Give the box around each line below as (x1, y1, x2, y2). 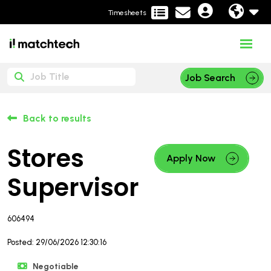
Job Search (185, 71, 236, 83)
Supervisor (7, 170, 139, 204)
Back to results (23, 112, 91, 124)
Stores (7, 141, 84, 175)
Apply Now (166, 152, 215, 164)
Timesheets (108, 8, 146, 17)
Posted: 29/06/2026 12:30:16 (7, 237, 106, 247)
